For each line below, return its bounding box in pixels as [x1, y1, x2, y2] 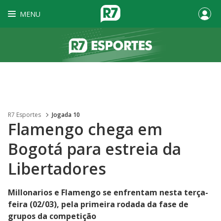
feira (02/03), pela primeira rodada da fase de [8, 199, 188, 210]
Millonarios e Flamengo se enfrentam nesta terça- [8, 187, 208, 198]
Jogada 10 [52, 110, 80, 119]
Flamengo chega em [8, 118, 162, 140]
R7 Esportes [8, 110, 41, 119]
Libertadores [8, 158, 106, 179]
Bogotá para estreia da [8, 138, 181, 159]
